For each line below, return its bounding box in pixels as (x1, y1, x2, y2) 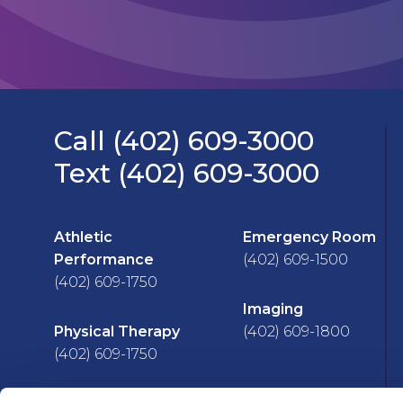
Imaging (242, 300, 303, 318)
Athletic (54, 228, 112, 246)
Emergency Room (242, 228, 376, 246)
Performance (54, 251, 154, 268)
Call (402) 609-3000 (54, 124, 314, 157)
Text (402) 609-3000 (54, 157, 319, 190)
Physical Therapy (54, 323, 180, 340)
